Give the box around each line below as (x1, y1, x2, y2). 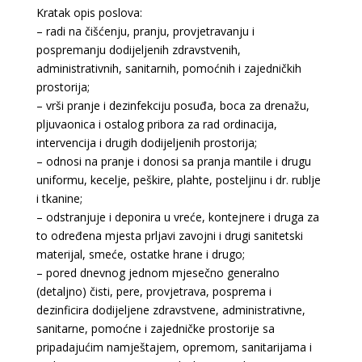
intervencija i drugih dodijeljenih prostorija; (36, 135, 257, 150)
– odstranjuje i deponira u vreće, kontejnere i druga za (36, 209, 319, 225)
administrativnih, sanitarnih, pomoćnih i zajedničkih (36, 61, 301, 76)
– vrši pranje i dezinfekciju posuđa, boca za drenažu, (36, 98, 309, 113)
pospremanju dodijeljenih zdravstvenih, (36, 42, 241, 57)
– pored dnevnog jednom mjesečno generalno (36, 265, 280, 280)
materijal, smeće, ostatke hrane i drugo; (36, 246, 245, 262)
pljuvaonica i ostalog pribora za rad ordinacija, (36, 116, 277, 132)
